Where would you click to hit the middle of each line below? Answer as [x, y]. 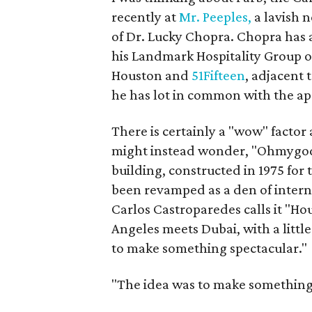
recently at [146, 17]
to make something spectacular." [210, 248]
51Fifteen [219, 75]
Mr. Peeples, [216, 17]
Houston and [152, 75]
